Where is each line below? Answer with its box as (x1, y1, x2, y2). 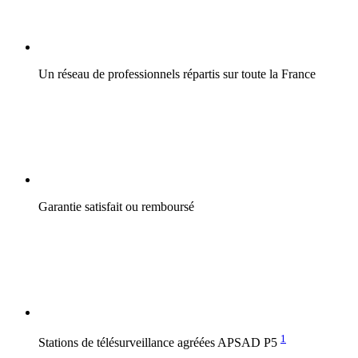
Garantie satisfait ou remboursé (38, 199, 194, 213)
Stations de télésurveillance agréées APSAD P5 (38, 335, 280, 349)
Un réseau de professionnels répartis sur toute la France (38, 66, 316, 81)
